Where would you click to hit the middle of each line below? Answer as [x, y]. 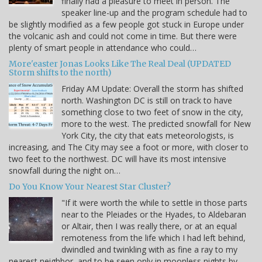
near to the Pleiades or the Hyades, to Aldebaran [154, 215]
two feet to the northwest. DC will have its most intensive [118, 159]
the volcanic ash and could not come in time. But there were [123, 36]
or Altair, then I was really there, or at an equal [149, 226]
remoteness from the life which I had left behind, [154, 238]
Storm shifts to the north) [60, 73]
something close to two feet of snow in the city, [152, 112]
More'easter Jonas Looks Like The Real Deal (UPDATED [120, 64]
